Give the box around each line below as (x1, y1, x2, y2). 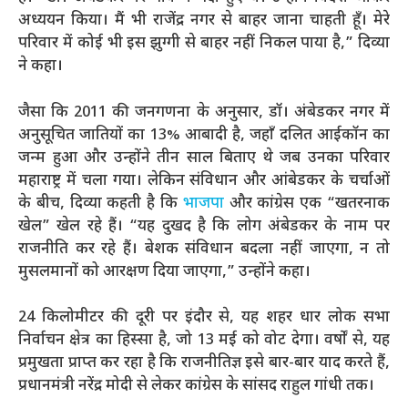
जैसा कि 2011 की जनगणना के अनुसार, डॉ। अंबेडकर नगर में (18, 102, 390, 123)
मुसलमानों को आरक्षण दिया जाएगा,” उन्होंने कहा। (18, 261, 311, 282)
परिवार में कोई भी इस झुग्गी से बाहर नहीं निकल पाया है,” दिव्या (18, 34, 390, 55)
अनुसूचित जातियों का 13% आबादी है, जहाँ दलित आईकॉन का (18, 125, 390, 146)
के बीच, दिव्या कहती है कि (18, 193, 183, 214)
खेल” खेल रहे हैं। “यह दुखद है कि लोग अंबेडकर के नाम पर (18, 216, 390, 237)
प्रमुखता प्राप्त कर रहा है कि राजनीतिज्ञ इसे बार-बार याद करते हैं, (18, 353, 390, 374)
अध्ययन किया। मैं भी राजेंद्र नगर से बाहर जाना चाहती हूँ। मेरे (18, 11, 390, 32)
